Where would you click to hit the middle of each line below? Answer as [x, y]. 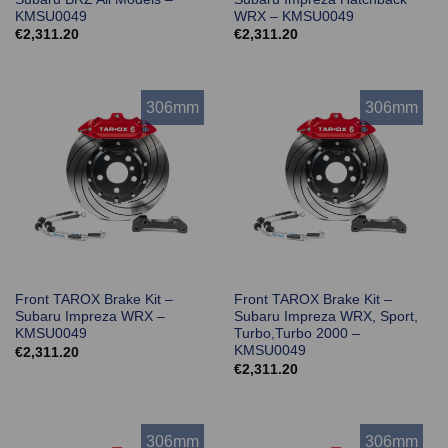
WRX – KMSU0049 [293, 16]
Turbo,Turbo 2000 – [296, 334]
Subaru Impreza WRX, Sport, [325, 317]
